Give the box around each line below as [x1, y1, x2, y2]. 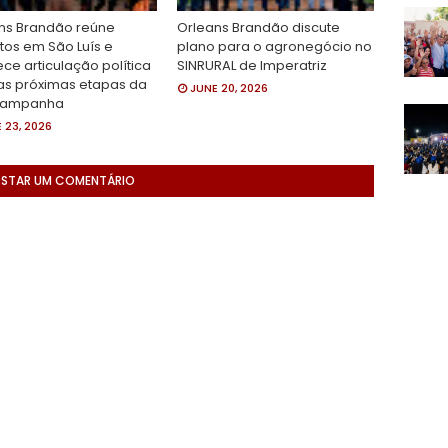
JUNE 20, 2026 [190, 80, 269, 96]
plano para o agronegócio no [177, 37, 373, 56]
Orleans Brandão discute [177, 18, 341, 37]
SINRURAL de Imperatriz [177, 56, 328, 75]
